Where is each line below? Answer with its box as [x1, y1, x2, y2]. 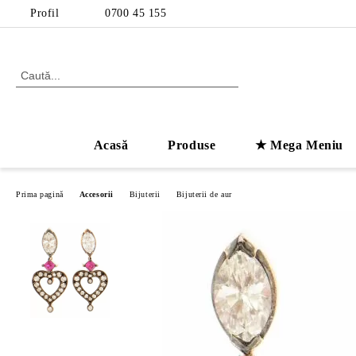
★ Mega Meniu [255, 138, 343, 152]
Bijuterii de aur [176, 189, 232, 199]
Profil [30, 7, 60, 19]
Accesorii [79, 189, 114, 199]
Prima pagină [16, 189, 64, 199]
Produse [168, 138, 216, 152]
